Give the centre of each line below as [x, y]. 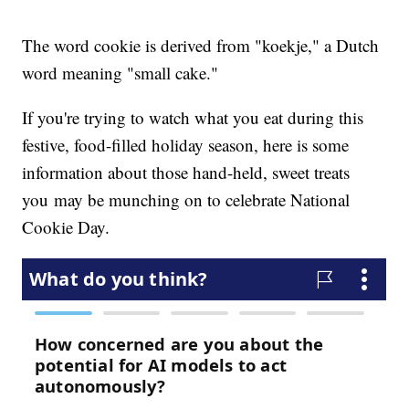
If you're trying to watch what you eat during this [193, 118]
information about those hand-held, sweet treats [186, 173]
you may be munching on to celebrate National [186, 200]
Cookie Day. [66, 227]
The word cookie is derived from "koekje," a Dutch [201, 46]
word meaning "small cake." [121, 73]
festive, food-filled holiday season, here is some [186, 145]
